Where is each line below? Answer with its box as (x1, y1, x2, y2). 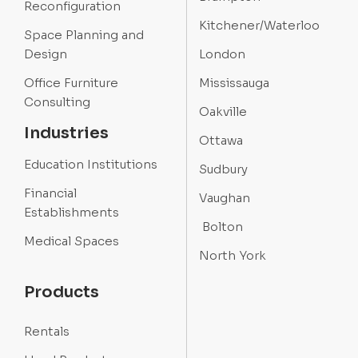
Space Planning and (24, 27, 144, 43)
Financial (24, 185, 77, 201)
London (199, 46, 245, 62)
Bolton (199, 219, 243, 235)
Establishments (24, 205, 119, 221)
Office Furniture (24, 75, 118, 91)
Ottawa (199, 133, 243, 149)
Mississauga (199, 75, 269, 91)
